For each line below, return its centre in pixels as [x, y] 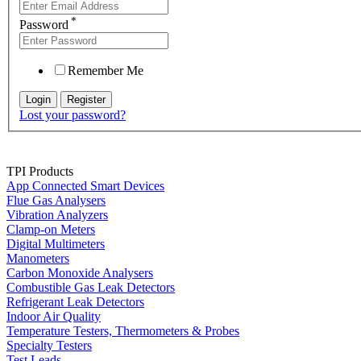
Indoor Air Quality [54, 317]
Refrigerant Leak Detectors [75, 302]
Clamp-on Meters [51, 230]
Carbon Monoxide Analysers [80, 273]
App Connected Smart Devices [85, 186]
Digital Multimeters [56, 244]
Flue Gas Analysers [56, 201]
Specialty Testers [49, 346]
